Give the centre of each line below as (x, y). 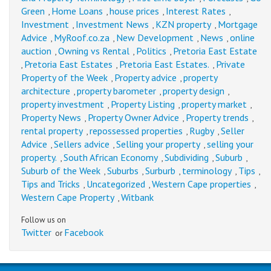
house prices (134, 11)
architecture (46, 91)
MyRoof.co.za (82, 38)
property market (214, 104)
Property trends (217, 117)
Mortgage (238, 24)
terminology (207, 171)
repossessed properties (136, 131)
